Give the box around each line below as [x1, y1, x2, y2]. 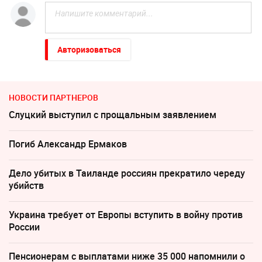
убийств [9, 179, 44, 192]
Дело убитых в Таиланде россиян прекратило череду [9, 167, 245, 180]
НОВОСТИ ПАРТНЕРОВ [9, 92, 98, 104]
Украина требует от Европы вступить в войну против [9, 208, 243, 222]
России [9, 220, 40, 234]
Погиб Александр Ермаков [9, 137, 127, 151]
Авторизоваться [57, 44, 121, 56]
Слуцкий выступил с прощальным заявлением [9, 108, 216, 122]
